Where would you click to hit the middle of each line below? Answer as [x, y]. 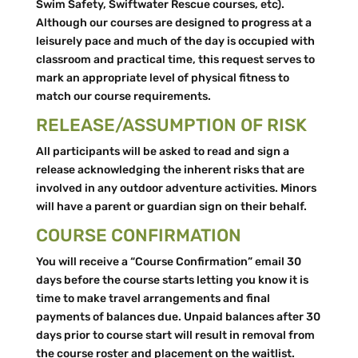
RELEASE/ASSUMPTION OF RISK [171, 125]
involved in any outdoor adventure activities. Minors [176, 188]
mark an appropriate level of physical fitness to [162, 78]
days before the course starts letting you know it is [172, 280]
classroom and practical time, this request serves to [175, 60]
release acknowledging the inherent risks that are [170, 170]
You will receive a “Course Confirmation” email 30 [168, 262]
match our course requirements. [123, 96]
